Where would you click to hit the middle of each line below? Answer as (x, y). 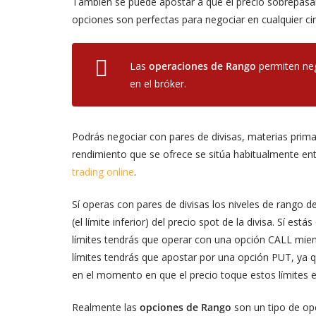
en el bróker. (158, 83)
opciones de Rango (186, 307)
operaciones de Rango (202, 66)
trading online (103, 171)
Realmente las (106, 307)
